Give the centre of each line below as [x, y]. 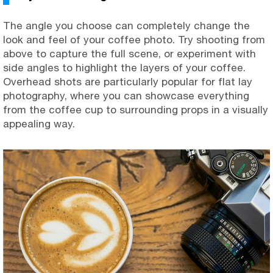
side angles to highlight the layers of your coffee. [124, 67]
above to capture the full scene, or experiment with [129, 53]
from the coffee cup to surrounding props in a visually [136, 109]
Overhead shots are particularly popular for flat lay [128, 81]
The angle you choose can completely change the [126, 25]
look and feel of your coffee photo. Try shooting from [134, 39]
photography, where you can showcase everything [126, 95]
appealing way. [39, 123]
